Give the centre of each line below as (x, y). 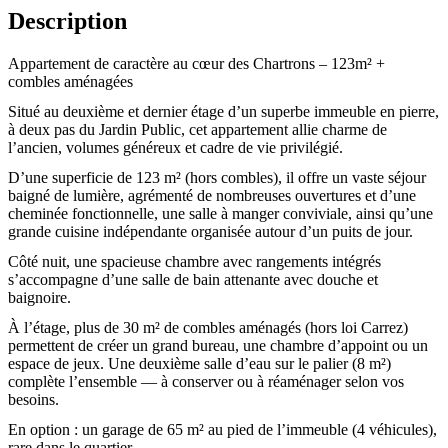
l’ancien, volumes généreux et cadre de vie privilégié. (175, 147)
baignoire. (39, 297)
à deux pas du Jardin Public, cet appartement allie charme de (197, 129)
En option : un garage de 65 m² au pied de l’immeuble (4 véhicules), (222, 429)
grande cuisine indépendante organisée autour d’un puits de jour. (210, 231)
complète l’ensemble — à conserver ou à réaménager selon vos (206, 381)
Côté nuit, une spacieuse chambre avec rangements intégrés (194, 261)
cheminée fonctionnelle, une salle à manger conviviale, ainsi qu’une (220, 213)
